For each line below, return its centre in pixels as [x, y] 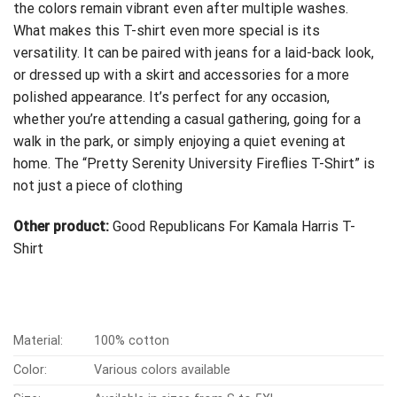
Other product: [61, 227]
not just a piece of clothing [98, 186]
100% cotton [132, 341]
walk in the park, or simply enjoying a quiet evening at [179, 142]
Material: [38, 341]
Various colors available [163, 370]
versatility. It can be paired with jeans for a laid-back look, [194, 53]
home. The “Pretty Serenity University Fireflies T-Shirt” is [194, 164]
